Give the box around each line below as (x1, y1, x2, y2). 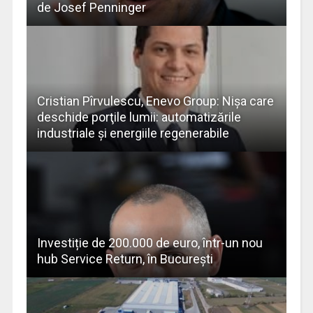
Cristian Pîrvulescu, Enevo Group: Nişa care (36, 94, 274, 109)
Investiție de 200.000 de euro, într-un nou (36, 235, 263, 251)
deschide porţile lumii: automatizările (36, 110, 241, 125)
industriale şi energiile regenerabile (36, 126, 229, 141)
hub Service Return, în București (36, 252, 213, 267)
